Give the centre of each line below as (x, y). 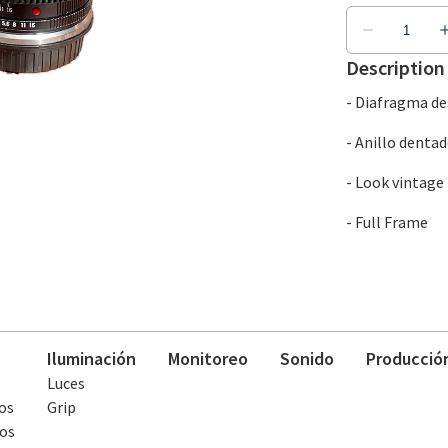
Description (395, 67)
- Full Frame (386, 222)
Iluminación (91, 359)
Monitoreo (207, 359)
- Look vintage (394, 182)
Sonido (306, 359)
